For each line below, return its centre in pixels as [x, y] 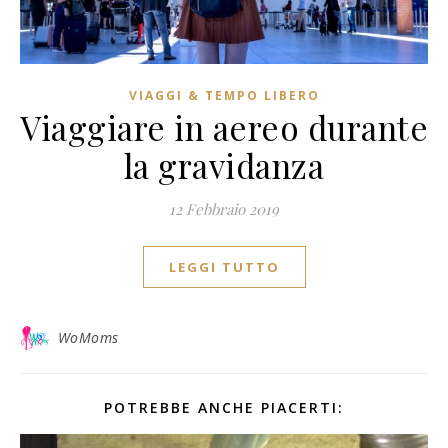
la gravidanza [224, 164]
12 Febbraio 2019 [224, 208]
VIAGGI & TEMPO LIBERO [224, 95]
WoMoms [88, 337]
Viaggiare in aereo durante [224, 126]
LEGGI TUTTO [224, 266]
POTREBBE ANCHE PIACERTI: [224, 407]
